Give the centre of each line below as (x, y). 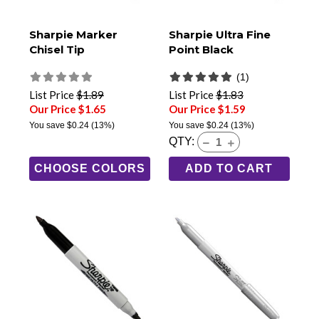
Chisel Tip (57, 49)
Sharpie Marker (73, 34)
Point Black (201, 49)
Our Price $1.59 (207, 109)
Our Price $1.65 (68, 109)
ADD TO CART (229, 168)
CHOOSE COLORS (90, 168)
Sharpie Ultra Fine (219, 34)
